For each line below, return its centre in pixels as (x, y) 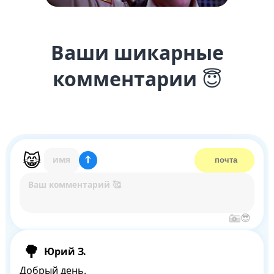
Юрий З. (65, 252)
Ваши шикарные (137, 53)
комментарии (127, 79)
